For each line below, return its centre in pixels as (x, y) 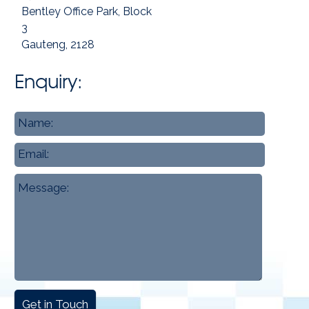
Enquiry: (49, 82)
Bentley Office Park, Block (87, 12)
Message (36, 181)
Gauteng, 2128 (58, 45)
